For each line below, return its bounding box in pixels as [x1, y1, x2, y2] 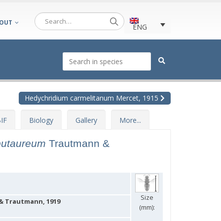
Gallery [75, 115, 97, 125]
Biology [29, 115, 53, 125]
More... [119, 115, 141, 125]
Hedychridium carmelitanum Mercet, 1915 [25, 93, 160, 103]
